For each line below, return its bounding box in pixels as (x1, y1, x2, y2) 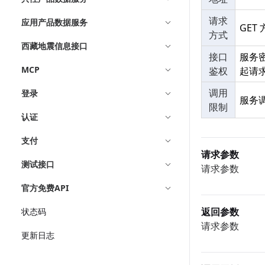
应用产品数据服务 (21, 17, 88, 28)
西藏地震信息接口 (21, 40, 88, 51)
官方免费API (21, 182, 69, 193)
